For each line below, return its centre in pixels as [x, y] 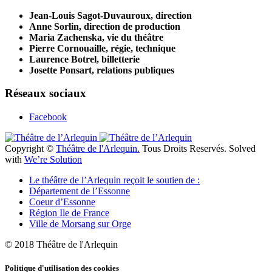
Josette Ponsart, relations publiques [102, 70]
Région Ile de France [69, 213]
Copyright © [30, 149]
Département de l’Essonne [80, 191]
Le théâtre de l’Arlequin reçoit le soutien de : [114, 180]
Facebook [48, 117]
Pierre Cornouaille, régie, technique [102, 48]
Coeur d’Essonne [62, 202]
